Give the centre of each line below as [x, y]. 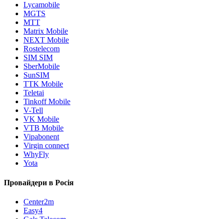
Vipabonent [41, 137]
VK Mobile [41, 119]
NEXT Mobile [46, 40]
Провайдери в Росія [39, 182]
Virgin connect [46, 146]
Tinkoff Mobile [47, 102]
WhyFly [36, 154]
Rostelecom [42, 49]
